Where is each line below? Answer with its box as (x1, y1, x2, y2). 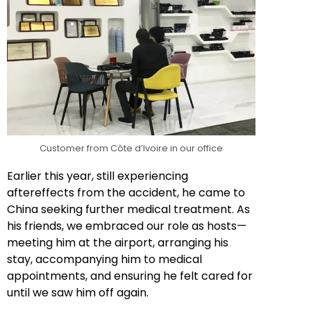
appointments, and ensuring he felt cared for (7, 267, 253, 284)
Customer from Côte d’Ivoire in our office (40, 141, 223, 155)
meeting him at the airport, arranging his (7, 234, 228, 251)
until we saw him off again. (7, 284, 149, 301)
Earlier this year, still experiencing (7, 167, 188, 184)
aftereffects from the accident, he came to (7, 184, 245, 201)
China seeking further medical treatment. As (7, 201, 250, 217)
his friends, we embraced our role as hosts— (7, 217, 246, 234)
